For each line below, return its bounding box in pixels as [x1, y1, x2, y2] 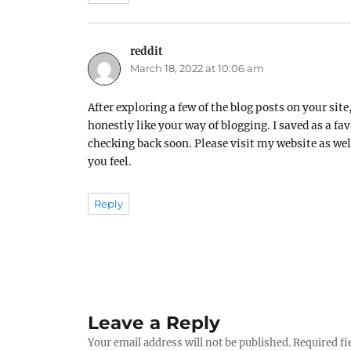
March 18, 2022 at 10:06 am [130, 62, 265, 75]
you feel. [88, 155, 132, 169]
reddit [130, 45, 164, 59]
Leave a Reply [88, 312, 221, 335]
